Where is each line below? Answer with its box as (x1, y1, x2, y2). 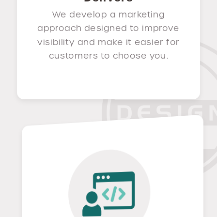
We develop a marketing (52, 9, 165, 20)
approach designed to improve (37, 23, 180, 33)
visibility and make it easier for (37, 36, 180, 47)
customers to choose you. (48, 50, 169, 61)
